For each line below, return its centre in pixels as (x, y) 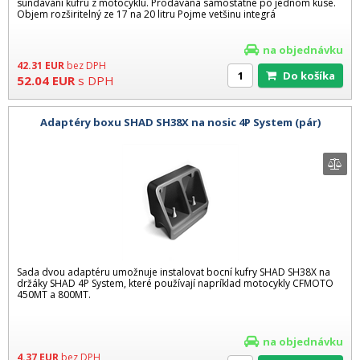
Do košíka (313, 75)
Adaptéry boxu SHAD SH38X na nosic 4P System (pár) (180, 123)
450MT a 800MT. (54, 294)
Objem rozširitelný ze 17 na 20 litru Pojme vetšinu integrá (146, 14)
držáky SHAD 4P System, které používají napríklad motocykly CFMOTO (175, 283)
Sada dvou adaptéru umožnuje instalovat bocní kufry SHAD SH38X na (174, 272)
